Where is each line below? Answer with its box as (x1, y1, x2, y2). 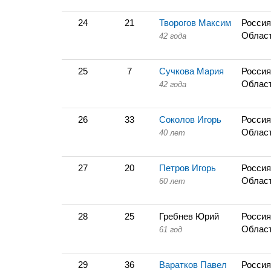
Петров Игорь (159, 163, 216, 173)
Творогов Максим (159, 18, 231, 28)
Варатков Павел (159, 260, 227, 270)
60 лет (159, 177, 185, 186)
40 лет (159, 128, 185, 137)
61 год (159, 225, 182, 234)
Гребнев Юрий (159, 211, 219, 221)
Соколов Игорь (159, 114, 221, 125)
